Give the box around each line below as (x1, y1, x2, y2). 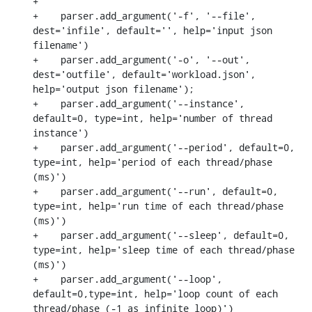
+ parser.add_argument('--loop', (33, 272, 222, 286)
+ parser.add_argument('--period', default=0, (33, 140, 295, 154)
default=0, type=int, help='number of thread (33, 111, 272, 125)
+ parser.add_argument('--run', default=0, (33, 184, 278, 198)
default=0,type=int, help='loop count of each (33, 286, 278, 300)
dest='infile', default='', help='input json (33, 23, 272, 37)
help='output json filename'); (33, 81, 194, 95)
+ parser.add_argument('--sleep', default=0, (33, 228, 289, 242)
